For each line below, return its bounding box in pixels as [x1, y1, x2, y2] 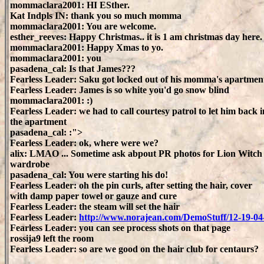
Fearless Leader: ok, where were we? [10, 138, 159, 148]
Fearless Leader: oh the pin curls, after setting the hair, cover [10, 180, 252, 190]
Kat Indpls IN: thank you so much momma [10, 11, 181, 21]
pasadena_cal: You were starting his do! [10, 170, 168, 180]
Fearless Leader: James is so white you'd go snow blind [10, 85, 229, 95]
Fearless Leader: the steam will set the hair [10, 202, 180, 212]
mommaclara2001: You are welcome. [10, 21, 156, 31]
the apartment [10, 117, 67, 127]
